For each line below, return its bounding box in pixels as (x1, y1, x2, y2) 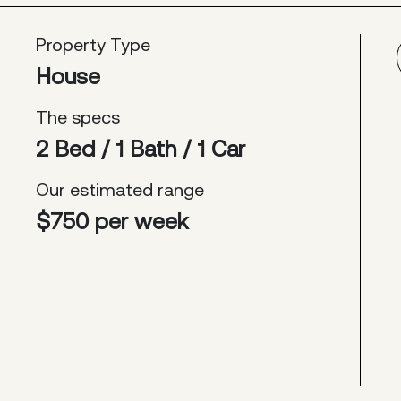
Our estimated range (36, 179, 204, 200)
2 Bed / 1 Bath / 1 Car (36, 136, 245, 161)
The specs (36, 107, 120, 127)
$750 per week (36, 209, 188, 234)
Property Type (36, 34, 150, 55)
